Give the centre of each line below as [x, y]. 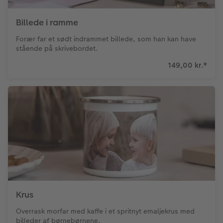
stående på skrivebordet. [57, 49]
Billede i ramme [47, 23]
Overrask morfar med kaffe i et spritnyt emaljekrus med [105, 211]
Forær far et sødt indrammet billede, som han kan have [106, 39]
